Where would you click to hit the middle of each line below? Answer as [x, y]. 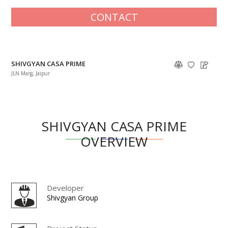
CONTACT [114, 17]
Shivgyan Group [73, 197]
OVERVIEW [114, 141]
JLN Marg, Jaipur [31, 73]
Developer [66, 188]
